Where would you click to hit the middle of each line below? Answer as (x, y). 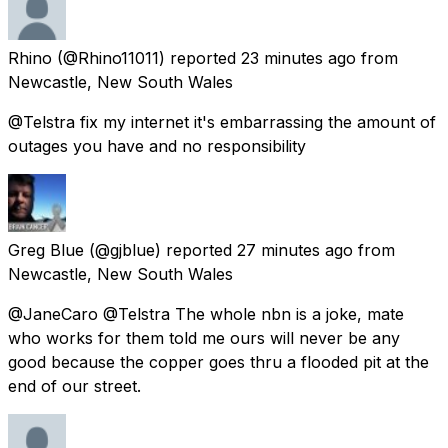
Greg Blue (46, 249)
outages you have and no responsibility (157, 145)
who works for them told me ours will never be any (204, 337)
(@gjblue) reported (160, 249)
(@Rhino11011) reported (146, 57)
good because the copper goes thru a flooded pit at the (218, 361)
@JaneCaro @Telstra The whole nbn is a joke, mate (206, 313)
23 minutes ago (298, 57)
